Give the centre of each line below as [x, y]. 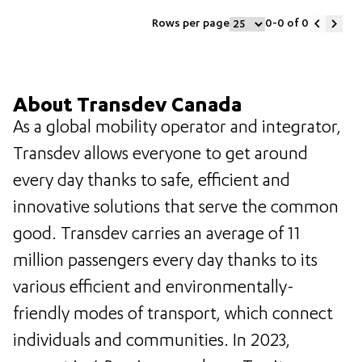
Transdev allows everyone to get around [160, 156]
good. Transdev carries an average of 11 [157, 236]
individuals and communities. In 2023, [152, 342]
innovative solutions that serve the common [176, 209]
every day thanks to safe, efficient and [152, 182]
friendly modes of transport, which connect [173, 316]
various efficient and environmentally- [154, 289]
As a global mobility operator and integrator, [177, 129]
